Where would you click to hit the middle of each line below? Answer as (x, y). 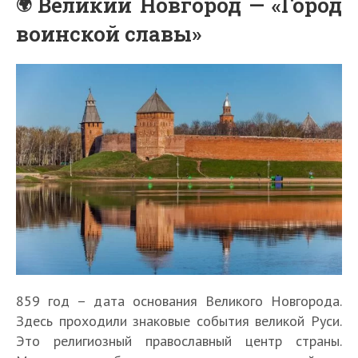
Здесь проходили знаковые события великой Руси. (179, 321)
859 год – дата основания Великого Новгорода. (179, 301)
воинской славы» (109, 33)
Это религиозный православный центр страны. (179, 341)
